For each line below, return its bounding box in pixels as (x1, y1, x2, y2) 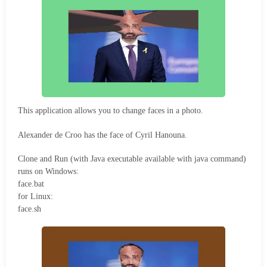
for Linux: (18, 191, 53, 201)
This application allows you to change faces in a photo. (18, 106, 203, 116)
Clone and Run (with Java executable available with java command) (18, 154, 246, 163)
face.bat (18, 179, 44, 188)
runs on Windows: (18, 166, 79, 176)
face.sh (18, 204, 41, 213)
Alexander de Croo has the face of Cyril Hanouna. (18, 130, 187, 139)
